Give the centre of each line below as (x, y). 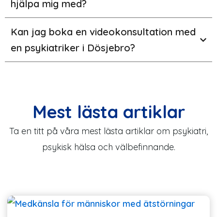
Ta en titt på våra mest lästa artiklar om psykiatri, (108, 131)
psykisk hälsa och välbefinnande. (108, 147)
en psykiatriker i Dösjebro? (73, 48)
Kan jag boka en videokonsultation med (103, 32)
